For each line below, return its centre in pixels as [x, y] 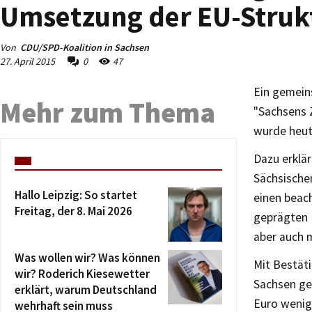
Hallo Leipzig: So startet [76, 195]
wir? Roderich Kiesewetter [82, 274]
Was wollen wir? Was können [87, 258]
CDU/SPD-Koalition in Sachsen [85, 47]
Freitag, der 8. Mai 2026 [73, 211]
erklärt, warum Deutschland [86, 290]
